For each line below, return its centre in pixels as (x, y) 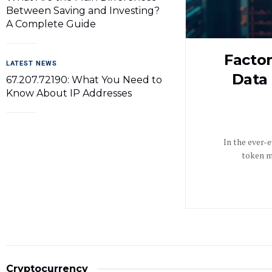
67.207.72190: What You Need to (84, 80)
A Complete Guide (51, 24)
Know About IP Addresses (69, 93)
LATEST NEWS (32, 63)
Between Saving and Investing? (83, 11)
